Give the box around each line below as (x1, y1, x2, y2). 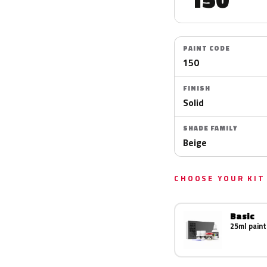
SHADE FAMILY (183, 123, 237, 133)
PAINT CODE (183, 44, 230, 53)
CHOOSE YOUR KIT (174, 172, 265, 184)
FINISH (183, 83, 210, 93)
